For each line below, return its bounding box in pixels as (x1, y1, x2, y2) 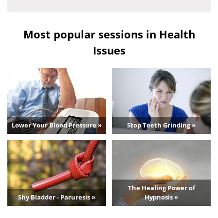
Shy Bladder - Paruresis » (18, 192, 95, 201)
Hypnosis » (145, 192, 179, 201)
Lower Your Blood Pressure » (11, 121, 102, 130)
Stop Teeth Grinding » (127, 121, 196, 130)
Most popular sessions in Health (23, 26, 195, 41)
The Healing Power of (127, 183, 195, 192)
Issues (92, 42, 126, 57)
